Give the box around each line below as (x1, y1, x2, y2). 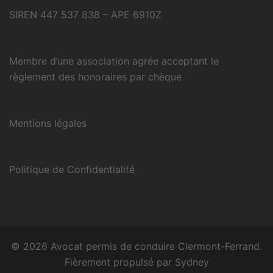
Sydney (174, 256, 209, 268)
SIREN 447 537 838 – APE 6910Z (9, 9, 161, 21)
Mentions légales (9, 117, 87, 129)
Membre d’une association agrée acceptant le (9, 55, 219, 67)
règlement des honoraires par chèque (9, 71, 182, 83)
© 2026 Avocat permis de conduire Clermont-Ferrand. (11, 240, 262, 252)
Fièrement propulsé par (64, 256, 175, 268)
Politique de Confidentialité (9, 163, 135, 175)
